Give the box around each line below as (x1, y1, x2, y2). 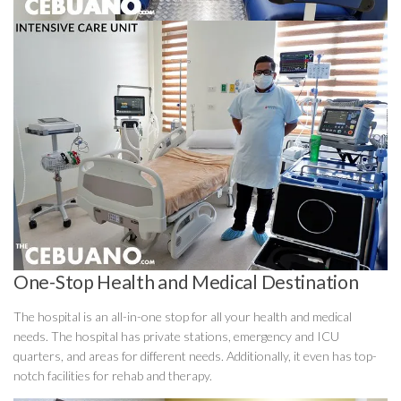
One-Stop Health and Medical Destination (13, 270, 359, 294)
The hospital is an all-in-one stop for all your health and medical (13, 309, 352, 325)
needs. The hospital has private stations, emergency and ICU (13, 328, 339, 345)
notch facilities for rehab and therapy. (13, 368, 212, 384)
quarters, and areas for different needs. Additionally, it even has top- (13, 348, 377, 364)
